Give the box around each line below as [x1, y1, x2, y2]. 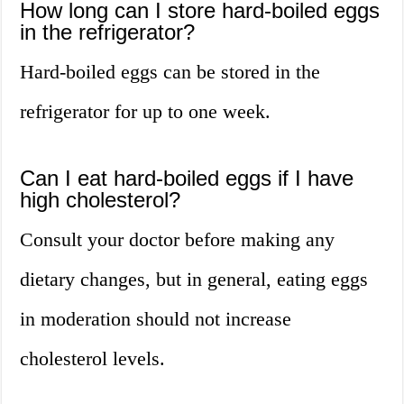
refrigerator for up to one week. [20, 100, 271, 124]
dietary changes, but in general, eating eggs [20, 268, 369, 291]
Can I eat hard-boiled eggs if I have [20, 166, 354, 191]
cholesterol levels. [20, 347, 166, 371]
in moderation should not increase [20, 308, 292, 331]
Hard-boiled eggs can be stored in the [20, 60, 321, 84]
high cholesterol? [20, 188, 181, 213]
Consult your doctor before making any [20, 228, 335, 252]
